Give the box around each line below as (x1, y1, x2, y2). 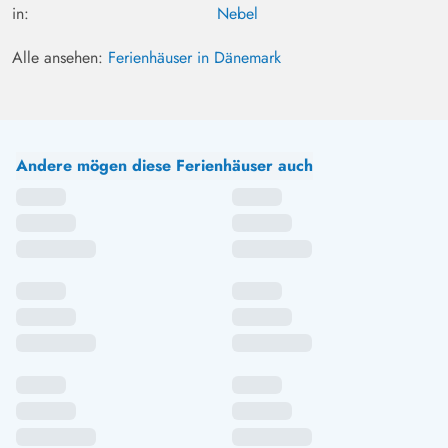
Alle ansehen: (12, 46, 108, 70)
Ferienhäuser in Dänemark (108, 46, 281, 70)
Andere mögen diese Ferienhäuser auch (16, 154, 313, 178)
